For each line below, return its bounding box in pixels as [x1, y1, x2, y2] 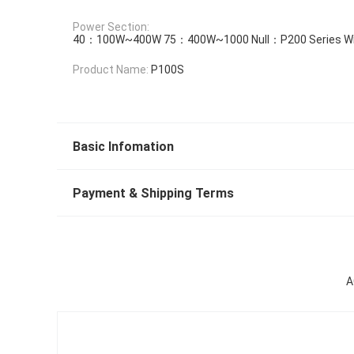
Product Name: [73, 63, 149, 77]
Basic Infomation [73, 138, 174, 154]
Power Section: [73, 20, 149, 33]
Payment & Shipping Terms [73, 185, 234, 201]
